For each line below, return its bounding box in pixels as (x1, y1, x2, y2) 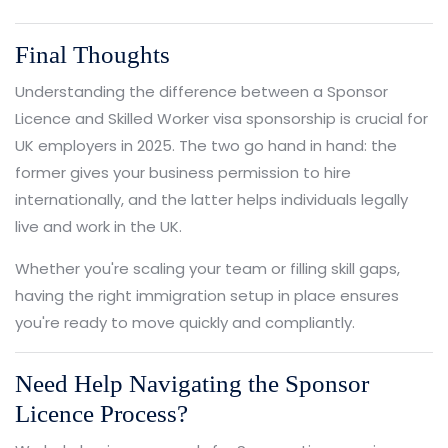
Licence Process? (15, 399, 188, 427)
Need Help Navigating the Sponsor (15, 369, 369, 397)
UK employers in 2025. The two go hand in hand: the (15, 134, 397, 156)
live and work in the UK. (15, 215, 182, 237)
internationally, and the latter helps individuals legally (15, 188, 408, 210)
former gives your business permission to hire (15, 161, 351, 183)
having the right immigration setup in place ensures (15, 284, 399, 306)
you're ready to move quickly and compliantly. (15, 311, 355, 333)
